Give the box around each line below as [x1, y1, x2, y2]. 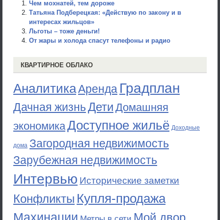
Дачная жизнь [13, 101, 86, 113]
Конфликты [13, 192, 75, 205]
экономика [13, 120, 65, 132]
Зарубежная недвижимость [13, 154, 157, 166]
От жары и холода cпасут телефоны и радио [29, 37, 170, 44]
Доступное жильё [67, 118, 169, 133]
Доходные [171, 124, 200, 131]
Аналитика [13, 81, 76, 96]
